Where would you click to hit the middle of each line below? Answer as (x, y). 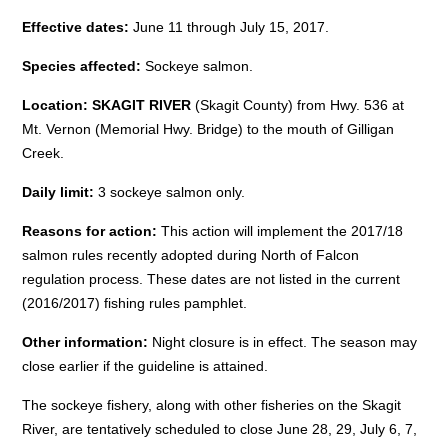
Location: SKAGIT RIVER (109, 105)
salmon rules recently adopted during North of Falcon (191, 255)
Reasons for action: (90, 231)
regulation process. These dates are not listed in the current (211, 279)
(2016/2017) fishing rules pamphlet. (135, 303)
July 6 (379, 429)
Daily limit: (60, 192)
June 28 (303, 429)
